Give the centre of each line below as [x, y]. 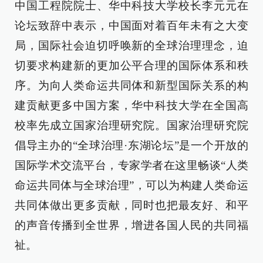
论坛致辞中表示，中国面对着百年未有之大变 [131, 26]
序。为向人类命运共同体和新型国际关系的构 [131, 85]
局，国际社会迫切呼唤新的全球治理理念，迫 [131, 45]
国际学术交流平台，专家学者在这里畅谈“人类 [131, 165]
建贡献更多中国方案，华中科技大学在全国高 [131, 105]
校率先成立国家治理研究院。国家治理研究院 [131, 125]
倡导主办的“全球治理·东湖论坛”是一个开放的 [131, 145]
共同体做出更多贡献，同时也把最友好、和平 [131, 205]
